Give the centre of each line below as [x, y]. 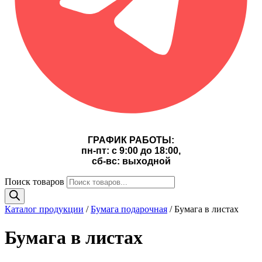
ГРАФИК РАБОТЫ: [131, 140]
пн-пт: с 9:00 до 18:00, [131, 150]
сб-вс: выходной [131, 161]
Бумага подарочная [129, 209]
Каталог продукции [44, 209]
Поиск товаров [35, 181]
